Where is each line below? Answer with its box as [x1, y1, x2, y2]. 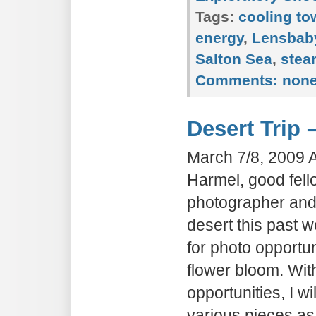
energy [195, 30, 243, 46]
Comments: [195, 72, 278, 88]
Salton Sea [195, 51, 272, 67]
